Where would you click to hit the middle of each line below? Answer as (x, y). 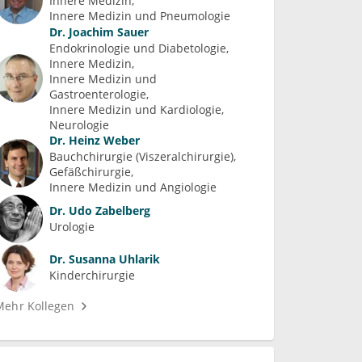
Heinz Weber (103, 140)
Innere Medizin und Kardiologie (136, 109)
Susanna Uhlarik (113, 259)
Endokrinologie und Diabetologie (138, 48)
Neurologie (80, 124)
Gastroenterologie (98, 94)
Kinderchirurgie (93, 276)
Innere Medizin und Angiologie (133, 187)
